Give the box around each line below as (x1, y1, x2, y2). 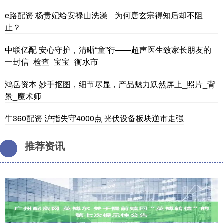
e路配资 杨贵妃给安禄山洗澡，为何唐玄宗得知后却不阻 (5, 9, 203, 21)
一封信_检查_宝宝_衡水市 (5, 55, 98, 67)
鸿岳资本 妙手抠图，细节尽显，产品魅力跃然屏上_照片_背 (5, 78, 215, 90)
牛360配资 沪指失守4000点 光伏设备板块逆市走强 (5, 112, 184, 124)
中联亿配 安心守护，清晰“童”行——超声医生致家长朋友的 (5, 43, 211, 55)
